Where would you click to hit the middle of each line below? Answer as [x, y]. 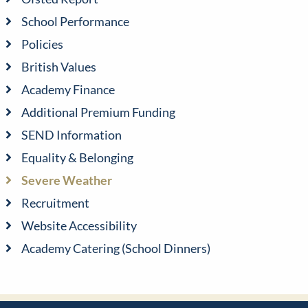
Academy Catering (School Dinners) [115, 248]
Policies [42, 44]
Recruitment [55, 202]
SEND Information [71, 134]
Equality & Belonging [77, 157]
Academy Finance [68, 89]
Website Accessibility [79, 225]
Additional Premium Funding [98, 112]
